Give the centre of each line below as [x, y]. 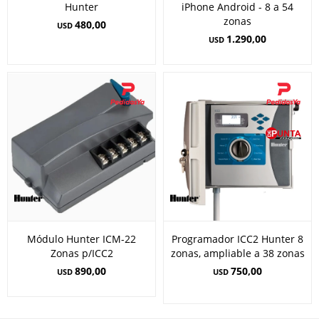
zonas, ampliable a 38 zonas [237, 253]
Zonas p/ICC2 [82, 253]
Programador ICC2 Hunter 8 [237, 239]
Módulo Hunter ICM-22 [82, 239]
